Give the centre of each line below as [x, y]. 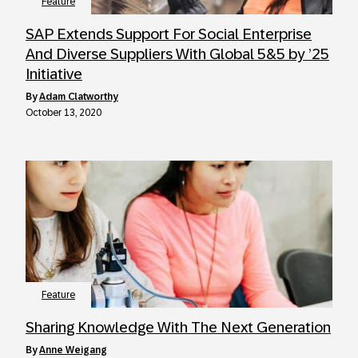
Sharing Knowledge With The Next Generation [178, 327]
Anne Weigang [73, 350]
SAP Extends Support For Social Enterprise [169, 34]
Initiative [54, 74]
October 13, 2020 [64, 113]
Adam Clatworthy [79, 97]
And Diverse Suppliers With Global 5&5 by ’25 [177, 54]
